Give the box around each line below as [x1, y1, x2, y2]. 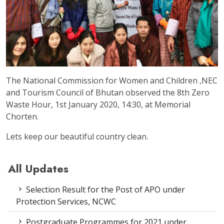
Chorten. [6, 111, 38, 122]
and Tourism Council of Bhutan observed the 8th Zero [6, 87, 209, 98]
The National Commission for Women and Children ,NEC [6, 75, 217, 86]
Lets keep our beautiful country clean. [6, 131, 148, 142]
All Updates [8, 161, 68, 177]
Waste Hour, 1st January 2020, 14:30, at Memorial [6, 99, 190, 110]
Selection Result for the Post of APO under [24, 184, 185, 195]
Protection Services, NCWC [16, 196, 116, 207]
